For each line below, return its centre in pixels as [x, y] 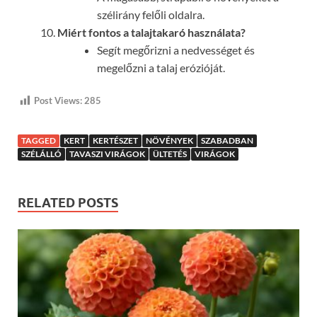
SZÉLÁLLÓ [41, 154]
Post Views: [58, 101]
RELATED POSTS [68, 202]
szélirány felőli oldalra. [151, 15]
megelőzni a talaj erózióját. [161, 68]
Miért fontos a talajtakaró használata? [151, 33]
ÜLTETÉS [170, 154]
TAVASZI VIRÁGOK [107, 154]
